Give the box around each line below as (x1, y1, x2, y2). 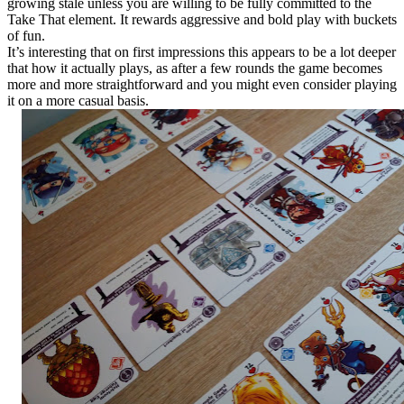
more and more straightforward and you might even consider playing (7, 76, 397, 92)
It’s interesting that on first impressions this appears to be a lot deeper (7, 43, 396, 60)
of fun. (7, 27, 45, 43)
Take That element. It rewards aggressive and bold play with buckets (7, 11, 397, 27)
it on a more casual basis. (7, 92, 149, 108)
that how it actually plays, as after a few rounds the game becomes (7, 60, 382, 76)
